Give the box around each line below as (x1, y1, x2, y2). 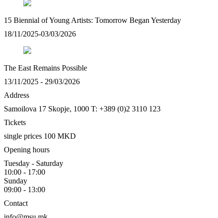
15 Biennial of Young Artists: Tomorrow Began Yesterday (4, 16, 181, 24)
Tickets (4, 118, 26, 127)
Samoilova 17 (4, 104, 46, 113)
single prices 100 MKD (4, 131, 76, 140)
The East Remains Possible (4, 63, 87, 72)
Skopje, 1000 (48, 104, 89, 113)
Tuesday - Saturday (4, 159, 63, 167)
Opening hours (4, 145, 50, 154)
